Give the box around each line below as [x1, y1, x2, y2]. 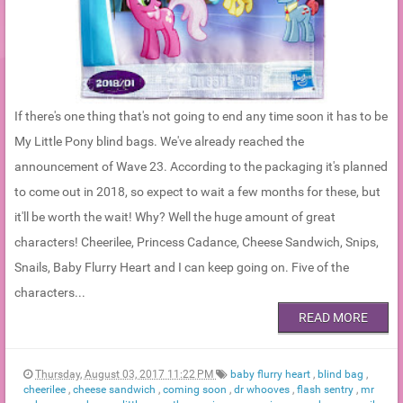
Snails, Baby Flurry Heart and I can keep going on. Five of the [14, 259, 349, 274]
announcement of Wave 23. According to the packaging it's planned [14, 158, 388, 174]
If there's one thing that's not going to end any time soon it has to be [14, 108, 388, 123]
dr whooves [234, 382, 292, 396]
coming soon [163, 382, 229, 396]
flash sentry [297, 382, 356, 396]
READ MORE [299, 309, 368, 325]
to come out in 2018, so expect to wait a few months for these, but [14, 184, 381, 199]
